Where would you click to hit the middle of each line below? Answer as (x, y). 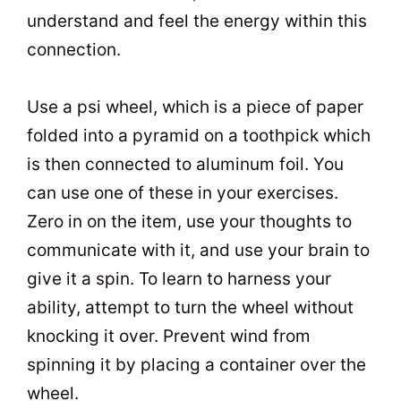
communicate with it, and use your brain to (198, 251)
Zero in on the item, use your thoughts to (189, 222)
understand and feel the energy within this (197, 21)
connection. (74, 50)
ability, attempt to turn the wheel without (190, 308)
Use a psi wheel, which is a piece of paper (195, 107)
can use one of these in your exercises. (183, 193)
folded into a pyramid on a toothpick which (199, 136)
